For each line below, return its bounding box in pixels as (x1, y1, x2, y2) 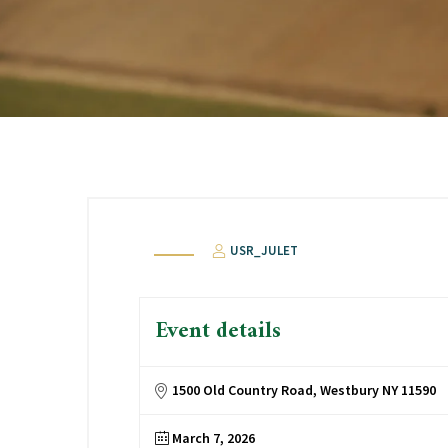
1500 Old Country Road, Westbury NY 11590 (172, 381, 436, 399)
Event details (156, 312, 281, 351)
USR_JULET (227, 242, 299, 259)
